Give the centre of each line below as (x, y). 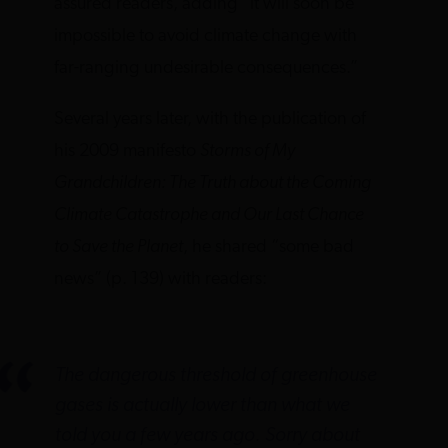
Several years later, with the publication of (210, 119)
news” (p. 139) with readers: (161, 279)
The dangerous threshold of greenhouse (215, 375)
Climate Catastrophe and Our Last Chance (209, 215)
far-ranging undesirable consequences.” (206, 69)
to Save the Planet (119, 247)
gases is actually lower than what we (202, 405)
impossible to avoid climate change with (206, 37)
